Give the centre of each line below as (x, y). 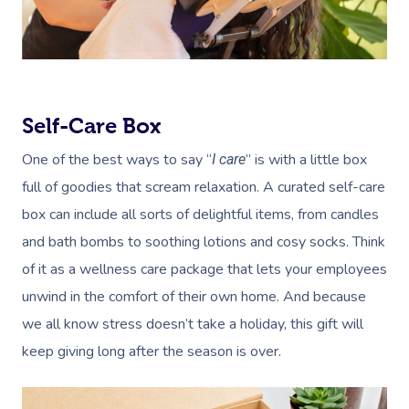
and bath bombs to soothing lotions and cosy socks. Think (204, 242)
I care (229, 160)
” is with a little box (306, 160)
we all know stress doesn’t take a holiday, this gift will (193, 325)
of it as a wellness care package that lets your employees (204, 270)
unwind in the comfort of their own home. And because (194, 297)
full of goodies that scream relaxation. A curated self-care (204, 188)
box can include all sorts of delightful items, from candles (200, 215)
